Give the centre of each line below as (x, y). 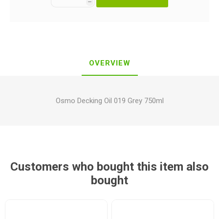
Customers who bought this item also (109, 167)
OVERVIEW (109, 63)
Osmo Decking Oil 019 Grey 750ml (109, 101)
